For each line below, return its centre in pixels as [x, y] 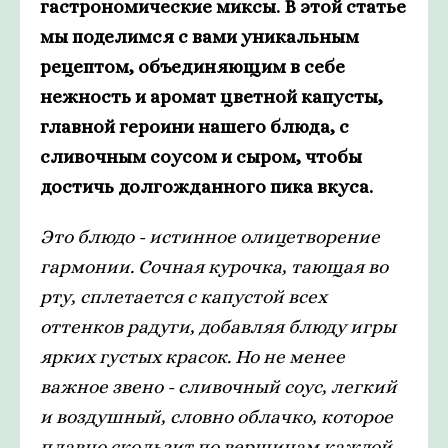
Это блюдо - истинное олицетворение [210, 237]
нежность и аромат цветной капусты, [211, 97]
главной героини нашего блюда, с [194, 127]
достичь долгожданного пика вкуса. [206, 187]
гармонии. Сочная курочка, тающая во [214, 267]
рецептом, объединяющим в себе [192, 67]
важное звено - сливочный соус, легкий [218, 387]
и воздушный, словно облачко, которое [216, 417]
